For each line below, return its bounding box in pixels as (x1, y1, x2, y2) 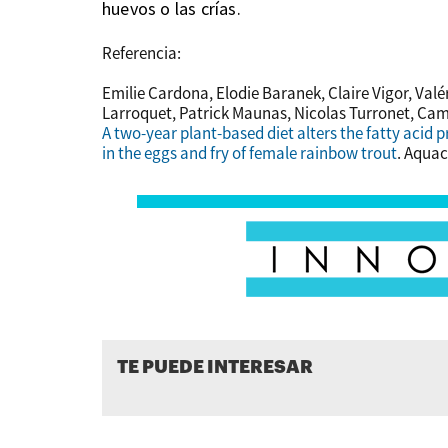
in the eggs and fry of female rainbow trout (102, 142, 397, 165)
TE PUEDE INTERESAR (117, 358, 313, 377)
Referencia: (102, 42, 181, 65)
